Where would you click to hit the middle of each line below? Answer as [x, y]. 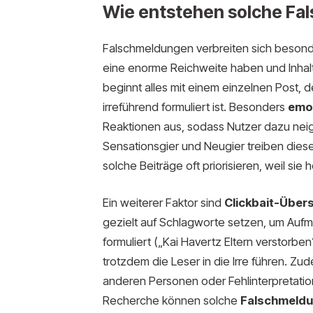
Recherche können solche [171, 301]
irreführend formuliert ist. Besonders [195, 107]
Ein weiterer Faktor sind [163, 203]
